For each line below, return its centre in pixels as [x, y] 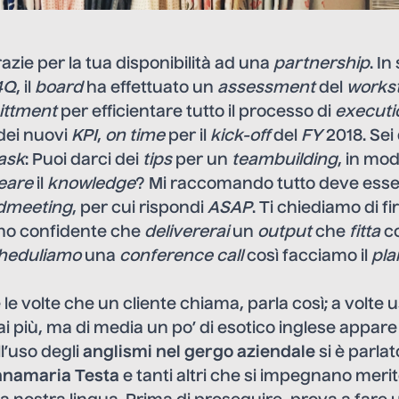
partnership [322, 64]
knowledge [91, 184]
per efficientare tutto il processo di [196, 112]
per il [187, 136]
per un [202, 160]
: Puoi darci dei [84, 160]
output [285, 232]
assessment [266, 88]
